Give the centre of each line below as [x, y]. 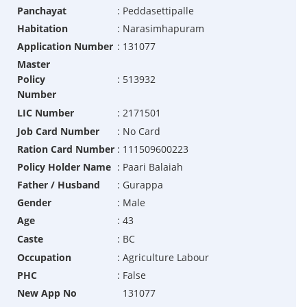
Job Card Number [58, 132]
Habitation [42, 29]
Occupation [44, 258]
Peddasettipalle [158, 11]
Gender [34, 203]
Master [33, 64]
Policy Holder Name [64, 167]
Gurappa [143, 185]
